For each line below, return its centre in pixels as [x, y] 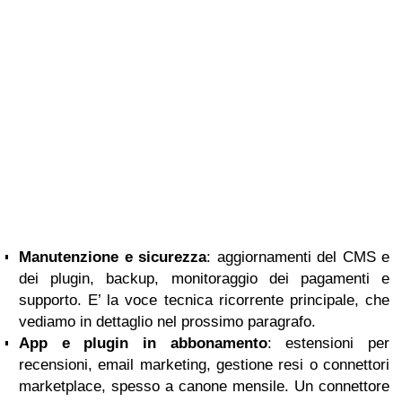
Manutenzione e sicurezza [113, 257]
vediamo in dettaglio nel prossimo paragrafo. [167, 322]
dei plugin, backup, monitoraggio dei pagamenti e [204, 279]
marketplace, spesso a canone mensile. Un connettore [204, 386]
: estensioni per [328, 343]
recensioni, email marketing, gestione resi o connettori [204, 365]
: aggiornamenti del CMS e [298, 257]
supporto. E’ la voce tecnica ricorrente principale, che [204, 300]
